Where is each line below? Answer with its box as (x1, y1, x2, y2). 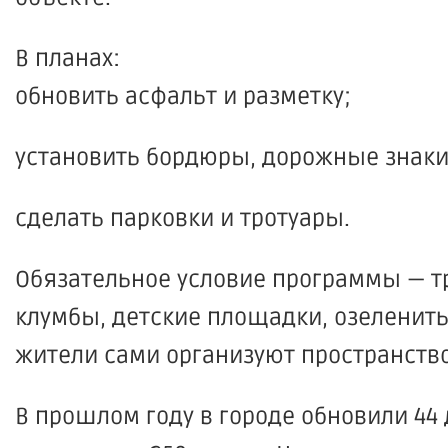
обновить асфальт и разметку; (15, 83, 351, 111)
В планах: (15, 45, 120, 73)
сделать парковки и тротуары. (15, 205, 350, 233)
